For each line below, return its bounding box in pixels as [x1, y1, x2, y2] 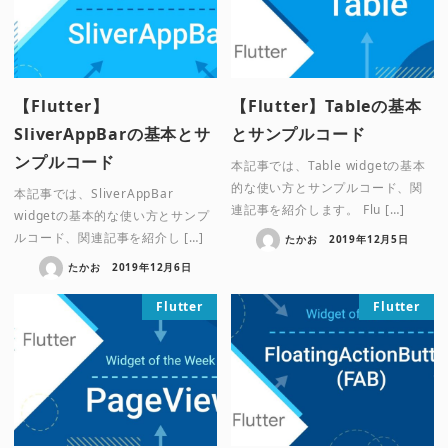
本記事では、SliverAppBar [14, 184, 174, 202]
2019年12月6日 [111, 259, 192, 274]
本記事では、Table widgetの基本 [231, 156, 426, 174]
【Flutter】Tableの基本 [231, 94, 422, 117]
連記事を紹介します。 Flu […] [231, 200, 405, 218]
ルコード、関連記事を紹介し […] [14, 228, 204, 246]
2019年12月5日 [328, 231, 409, 246]
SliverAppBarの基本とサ [14, 122, 211, 145]
